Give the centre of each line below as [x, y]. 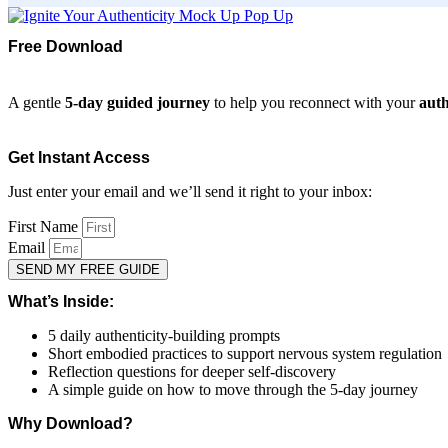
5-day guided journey [137, 102]
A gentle [36, 102]
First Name [45, 226]
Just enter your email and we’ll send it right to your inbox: [190, 191]
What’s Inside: [61, 302]
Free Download [65, 47]
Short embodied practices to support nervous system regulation [245, 354]
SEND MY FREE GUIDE [88, 269]
